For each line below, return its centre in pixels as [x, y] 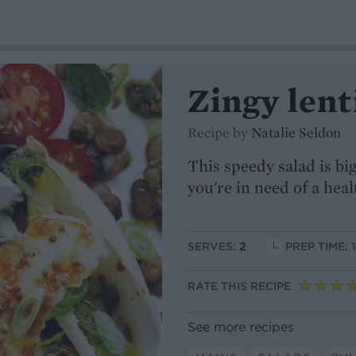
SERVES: [213, 247]
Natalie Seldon [296, 132]
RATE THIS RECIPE [239, 286]
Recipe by [219, 132]
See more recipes [241, 326]
